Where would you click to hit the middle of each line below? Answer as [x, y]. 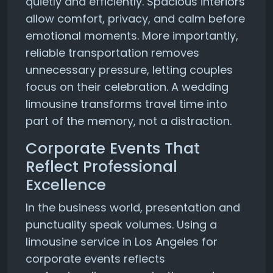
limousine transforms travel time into [126, 104]
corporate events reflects [95, 259]
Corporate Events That [113, 148]
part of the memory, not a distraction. [129, 121]
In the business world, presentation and [133, 207]
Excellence [66, 185]
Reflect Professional [101, 167]
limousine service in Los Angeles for [122, 242]
